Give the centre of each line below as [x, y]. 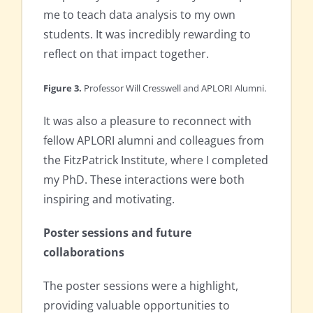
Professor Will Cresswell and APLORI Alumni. [175, 88]
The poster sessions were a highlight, [141, 286]
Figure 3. [64, 88]
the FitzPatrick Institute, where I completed [156, 160]
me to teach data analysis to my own [139, 15]
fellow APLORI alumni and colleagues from [154, 141]
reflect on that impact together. [126, 54]
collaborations [84, 253]
